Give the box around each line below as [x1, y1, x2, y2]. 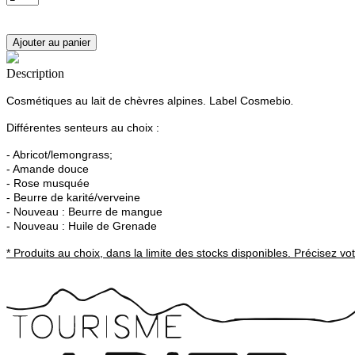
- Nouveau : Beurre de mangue [6, 205, 162, 218]
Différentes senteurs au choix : [6, 121, 162, 134]
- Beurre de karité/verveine [6, 191, 140, 204]
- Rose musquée [6, 177, 90, 189]
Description [6, 67, 64, 80]
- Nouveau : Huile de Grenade [6, 219, 157, 232]
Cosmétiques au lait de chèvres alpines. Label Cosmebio [6, 94, 291, 107]
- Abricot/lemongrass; [6, 148, 113, 161]
